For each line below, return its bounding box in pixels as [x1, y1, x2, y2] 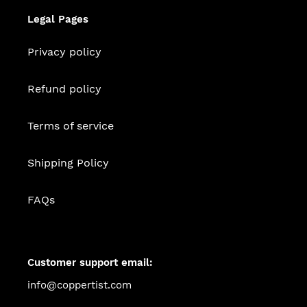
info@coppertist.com [27, 278, 132, 291]
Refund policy [27, 82, 101, 95]
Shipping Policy [27, 156, 109, 169]
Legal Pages [27, 12, 88, 25]
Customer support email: [27, 256, 153, 269]
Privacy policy [27, 45, 101, 58]
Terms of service [27, 119, 114, 132]
